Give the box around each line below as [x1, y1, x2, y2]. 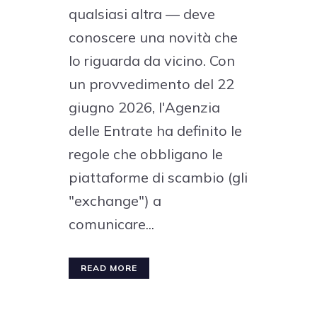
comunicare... [69, 215, 154, 234]
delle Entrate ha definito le [69, 122, 242, 140]
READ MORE [81, 263, 137, 274]
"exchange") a [69, 192, 161, 210]
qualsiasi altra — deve [69, 5, 215, 23]
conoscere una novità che [69, 28, 238, 47]
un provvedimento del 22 [69, 75, 234, 93]
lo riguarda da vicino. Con [69, 52, 235, 70]
